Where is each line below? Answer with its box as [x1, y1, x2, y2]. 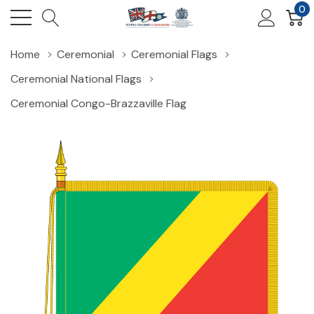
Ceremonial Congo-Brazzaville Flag [11, 96, 186, 111]
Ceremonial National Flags [11, 71, 142, 86]
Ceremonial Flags [131, 47, 217, 62]
